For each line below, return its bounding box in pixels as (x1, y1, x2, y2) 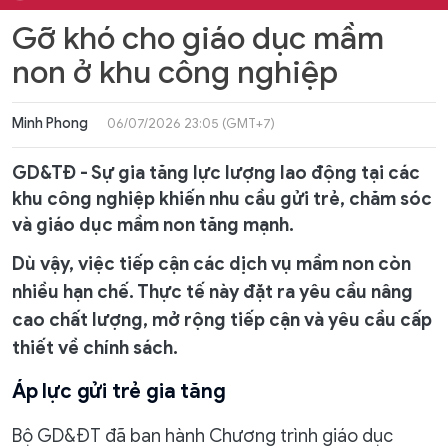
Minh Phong (12, 115, 88, 132)
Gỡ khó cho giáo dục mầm (12, 19, 384, 58)
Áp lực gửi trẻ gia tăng (12, 379, 226, 404)
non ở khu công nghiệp (12, 53, 338, 92)
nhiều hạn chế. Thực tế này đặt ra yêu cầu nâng (12, 281, 413, 303)
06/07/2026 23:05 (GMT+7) (107, 115, 275, 132)
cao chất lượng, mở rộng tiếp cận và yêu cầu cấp (12, 309, 432, 331)
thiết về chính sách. (12, 337, 178, 359)
